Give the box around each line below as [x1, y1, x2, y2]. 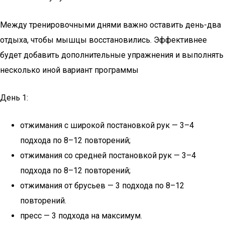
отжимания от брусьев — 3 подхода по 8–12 [20, 181, 184, 190]
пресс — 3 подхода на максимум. [20, 211, 142, 220]
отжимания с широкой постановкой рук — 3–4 [20, 121, 194, 130]
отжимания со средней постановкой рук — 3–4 [20, 151, 196, 160]
